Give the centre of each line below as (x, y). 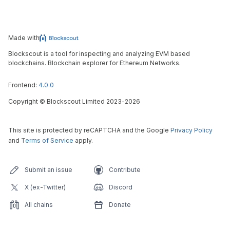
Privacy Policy (191, 130)
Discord (121, 187)
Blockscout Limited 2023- (85, 101)
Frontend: (23, 85)
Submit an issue (49, 170)
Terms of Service (47, 140)
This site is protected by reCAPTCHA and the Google (89, 130)
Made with (24, 38)
